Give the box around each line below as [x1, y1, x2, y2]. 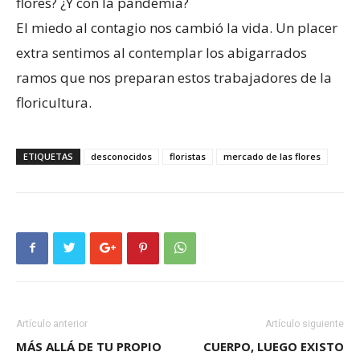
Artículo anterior [16, 317, 88, 329]
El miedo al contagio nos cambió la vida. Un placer [16, 18, 337, 37]
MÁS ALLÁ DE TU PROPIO [16, 337, 162, 354]
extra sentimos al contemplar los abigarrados [16, 43, 307, 62]
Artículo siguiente [265, 317, 344, 329]
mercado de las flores [223, 149, 321, 162]
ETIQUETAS [23, 149, 73, 162]
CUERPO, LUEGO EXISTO [203, 337, 344, 354]
